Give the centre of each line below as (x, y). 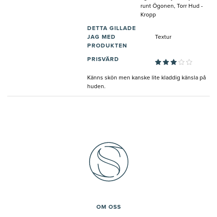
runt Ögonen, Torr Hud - (172, 7)
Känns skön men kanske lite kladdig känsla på (147, 78)
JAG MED (101, 38)
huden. (96, 87)
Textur (163, 38)
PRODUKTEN (107, 46)
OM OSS (108, 208)
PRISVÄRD (103, 60)
